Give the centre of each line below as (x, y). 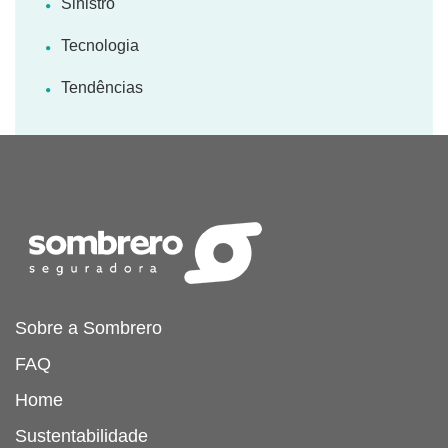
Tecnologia (100, 46)
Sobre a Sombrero (88, 328)
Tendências (102, 88)
